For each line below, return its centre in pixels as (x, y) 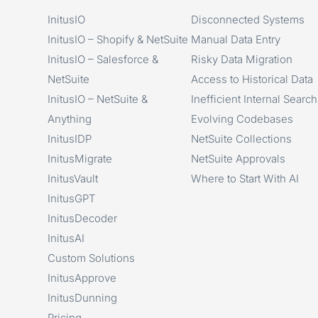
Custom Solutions (92, 258)
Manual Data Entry (235, 39)
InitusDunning (83, 297)
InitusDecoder (83, 218)
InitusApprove (82, 278)
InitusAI (66, 238)
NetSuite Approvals (238, 158)
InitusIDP (70, 138)
